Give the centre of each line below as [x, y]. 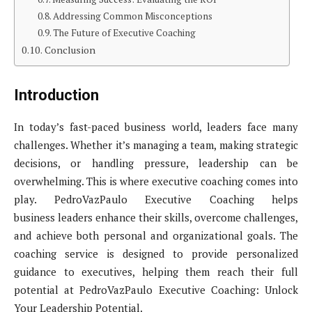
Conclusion [70, 50]
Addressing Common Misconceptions [133, 16]
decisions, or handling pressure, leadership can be [156, 163]
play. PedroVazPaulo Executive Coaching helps [156, 200]
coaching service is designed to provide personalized [156, 254]
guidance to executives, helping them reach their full [156, 272]
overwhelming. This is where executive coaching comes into [156, 181]
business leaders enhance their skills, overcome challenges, [156, 218]
